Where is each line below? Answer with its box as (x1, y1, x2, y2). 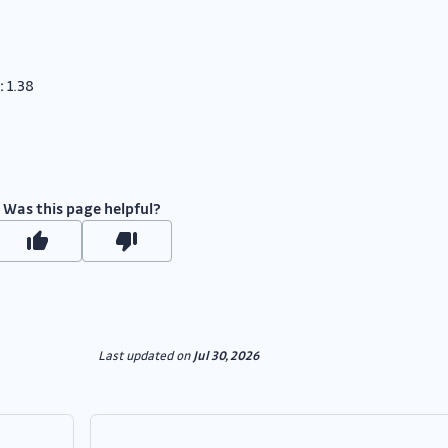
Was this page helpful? (2, 198, 161, 219)
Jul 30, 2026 (192, 347, 259, 364)
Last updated (97, 347, 173, 364)
